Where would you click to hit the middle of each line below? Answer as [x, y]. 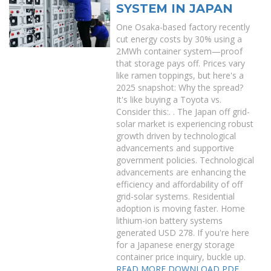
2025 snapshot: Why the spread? [180, 87]
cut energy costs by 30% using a [179, 39]
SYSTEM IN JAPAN [175, 8]
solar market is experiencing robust [185, 124]
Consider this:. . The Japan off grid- [183, 112]
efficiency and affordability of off [180, 184]
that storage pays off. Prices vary [181, 63]
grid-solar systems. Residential [176, 196]
